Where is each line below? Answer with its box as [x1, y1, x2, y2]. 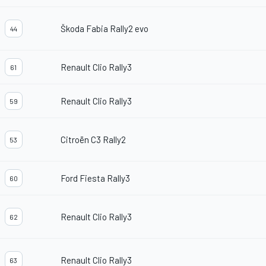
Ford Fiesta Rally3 [61, 173, 130, 184]
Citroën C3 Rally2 [61, 134, 126, 145]
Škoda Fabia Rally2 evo [61, 23, 148, 34]
